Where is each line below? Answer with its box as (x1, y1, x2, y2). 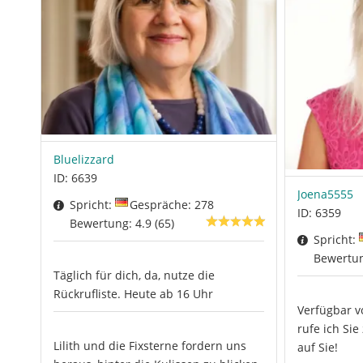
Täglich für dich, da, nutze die (53, 267, 215, 283)
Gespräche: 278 (130, 196, 214, 212)
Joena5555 (297, 186, 353, 202)
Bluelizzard (53, 151, 114, 167)
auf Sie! (297, 339, 338, 355)
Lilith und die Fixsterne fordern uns (53, 337, 246, 353)
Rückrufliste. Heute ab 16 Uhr (53, 285, 213, 301)
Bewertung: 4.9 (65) (70, 215, 174, 231)
